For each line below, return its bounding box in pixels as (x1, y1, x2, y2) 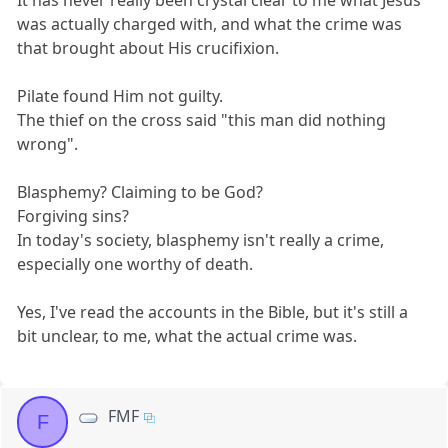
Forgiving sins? (17, 205, 130, 228)
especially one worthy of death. (17, 253, 254, 276)
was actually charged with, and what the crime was (17, 13, 403, 36)
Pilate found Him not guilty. (17, 85, 224, 108)
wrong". (17, 133, 79, 156)
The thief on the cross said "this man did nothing (17, 109, 387, 132)
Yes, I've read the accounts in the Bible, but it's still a (17, 301, 409, 324)
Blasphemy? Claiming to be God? (17, 181, 264, 204)
